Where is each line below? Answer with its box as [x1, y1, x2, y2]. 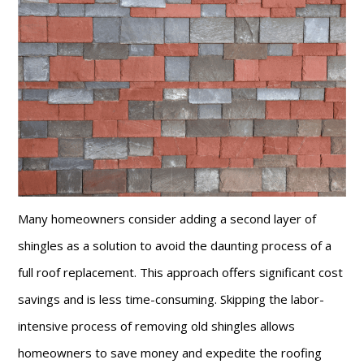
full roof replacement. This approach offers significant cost [18, 263, 344, 280]
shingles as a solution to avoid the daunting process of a [18, 236, 332, 253]
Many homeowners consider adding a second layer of [18, 210, 317, 227]
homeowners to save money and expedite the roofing [18, 344, 323, 361]
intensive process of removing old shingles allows [18, 317, 296, 334]
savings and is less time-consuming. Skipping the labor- [18, 290, 325, 307]
